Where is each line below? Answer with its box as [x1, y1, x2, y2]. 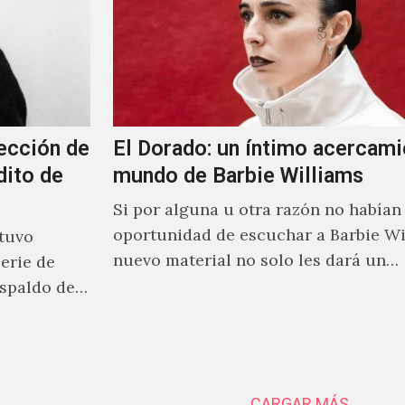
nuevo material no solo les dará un [112, 250, 386, 270]
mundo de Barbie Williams [112, 163, 363, 188]
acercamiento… [112, 275, 233, 296]
